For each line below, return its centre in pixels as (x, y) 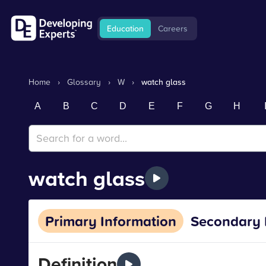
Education (125, 28)
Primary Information (111, 221)
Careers (173, 28)
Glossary (84, 82)
